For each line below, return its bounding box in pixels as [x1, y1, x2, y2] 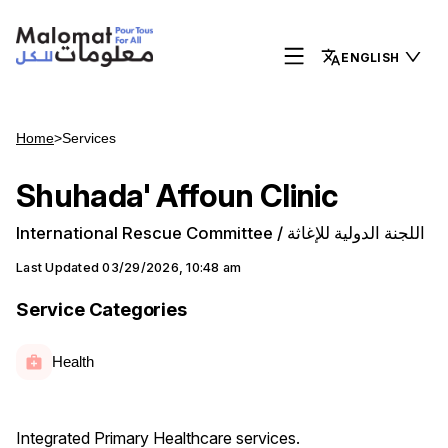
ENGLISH [341, 49, 399, 65]
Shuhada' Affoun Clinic [16, 177, 338, 215]
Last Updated [16, 260, 100, 276]
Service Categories [16, 298, 187, 321]
